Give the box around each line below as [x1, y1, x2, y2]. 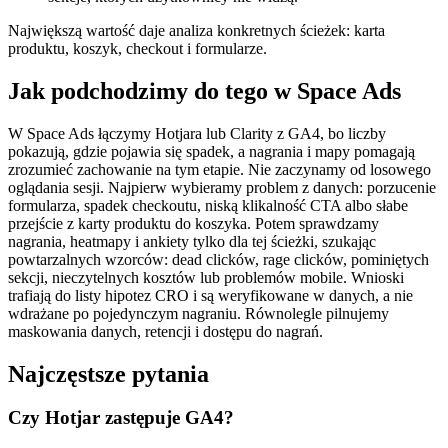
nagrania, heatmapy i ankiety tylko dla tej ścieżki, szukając [8, 232, 376, 250]
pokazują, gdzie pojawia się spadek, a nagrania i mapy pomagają [8, 142, 415, 160]
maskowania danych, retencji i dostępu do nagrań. [8, 322, 323, 340]
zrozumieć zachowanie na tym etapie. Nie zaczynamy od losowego [8, 160, 431, 178]
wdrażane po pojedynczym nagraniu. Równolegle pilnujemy [8, 304, 389, 322]
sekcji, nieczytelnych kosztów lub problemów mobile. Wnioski [8, 268, 404, 286]
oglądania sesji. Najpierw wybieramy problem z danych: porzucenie [8, 178, 436, 196]
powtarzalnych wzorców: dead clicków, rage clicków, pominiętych [8, 250, 429, 268]
